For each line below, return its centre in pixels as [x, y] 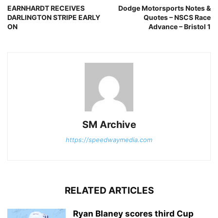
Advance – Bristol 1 [180, 27]
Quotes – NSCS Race [177, 17]
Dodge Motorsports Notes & [164, 8]
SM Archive [109, 125]
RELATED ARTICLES [109, 191]
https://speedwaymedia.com [109, 140]
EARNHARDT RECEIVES [46, 8]
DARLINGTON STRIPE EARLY [54, 17]
